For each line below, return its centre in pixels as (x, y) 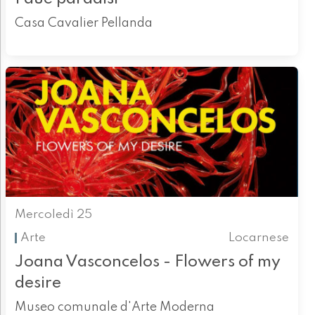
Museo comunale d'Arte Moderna (114, 307)
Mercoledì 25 (53, 215)
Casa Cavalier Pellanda (83, 24)
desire (38, 283)
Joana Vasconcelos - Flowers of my (147, 262)
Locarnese (259, 238)
